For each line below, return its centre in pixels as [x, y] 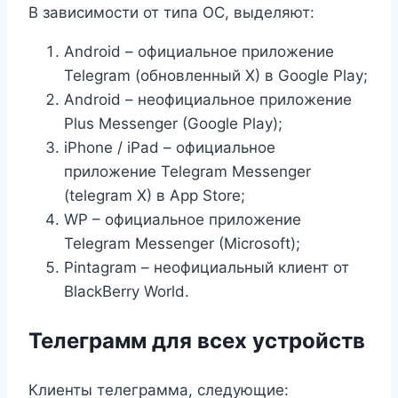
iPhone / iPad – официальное [170, 147]
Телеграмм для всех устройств [197, 340]
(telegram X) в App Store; [155, 195]
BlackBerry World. [127, 291]
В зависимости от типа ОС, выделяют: [171, 12]
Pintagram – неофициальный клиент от [207, 267]
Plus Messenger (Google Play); [173, 123]
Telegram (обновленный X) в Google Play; [216, 75]
